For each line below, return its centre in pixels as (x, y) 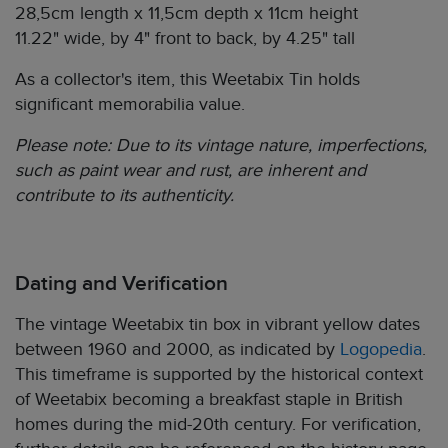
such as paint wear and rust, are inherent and (190, 170)
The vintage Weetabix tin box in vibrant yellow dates (217, 324)
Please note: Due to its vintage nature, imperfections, (221, 145)
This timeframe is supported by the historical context (219, 374)
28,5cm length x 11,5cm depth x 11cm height (186, 13)
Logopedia (381, 349)
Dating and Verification (121, 283)
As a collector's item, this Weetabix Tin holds (187, 79)
